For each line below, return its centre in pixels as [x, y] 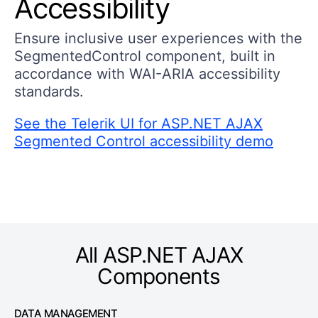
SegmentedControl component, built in [145, 56]
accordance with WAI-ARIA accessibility [147, 74]
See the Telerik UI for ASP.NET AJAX [138, 124]
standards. [49, 92]
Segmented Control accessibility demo [144, 142]
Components [159, 276]
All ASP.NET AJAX [159, 255]
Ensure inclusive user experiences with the [158, 39]
